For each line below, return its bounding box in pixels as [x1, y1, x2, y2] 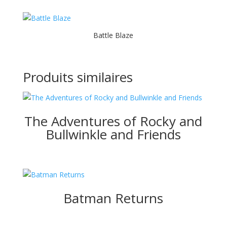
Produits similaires [22, 68, 133, 87]
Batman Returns [63, 188, 164, 207]
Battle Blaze [93, 30, 134, 41]
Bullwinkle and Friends [46, 125, 181, 144]
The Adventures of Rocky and [24, 112, 203, 131]
